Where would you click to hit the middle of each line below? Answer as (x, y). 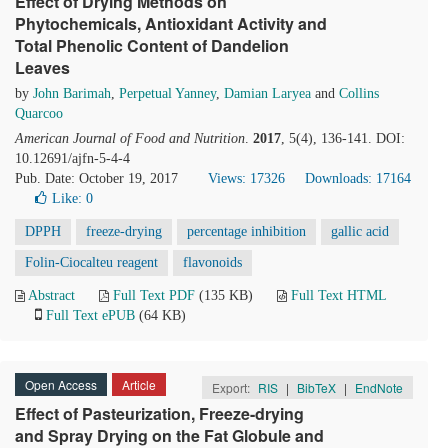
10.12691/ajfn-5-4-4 (72, 158)
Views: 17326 (246, 178)
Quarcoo (39, 113)
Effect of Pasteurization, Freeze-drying (159, 413)
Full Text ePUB (90, 315)
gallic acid (360, 231)
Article (139, 384)
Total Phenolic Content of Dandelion (152, 45)
